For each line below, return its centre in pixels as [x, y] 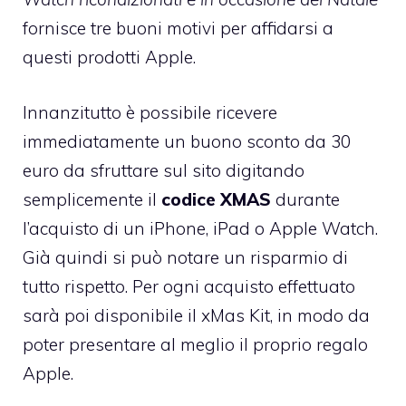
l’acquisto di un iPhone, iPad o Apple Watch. [200, 228]
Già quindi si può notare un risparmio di [185, 257]
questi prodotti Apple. [109, 58]
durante [305, 199]
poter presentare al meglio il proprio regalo [195, 344]
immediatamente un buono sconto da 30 [187, 141]
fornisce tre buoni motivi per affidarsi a [178, 29]
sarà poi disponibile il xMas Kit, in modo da [196, 315]
